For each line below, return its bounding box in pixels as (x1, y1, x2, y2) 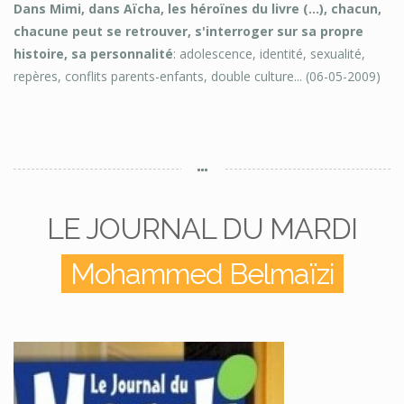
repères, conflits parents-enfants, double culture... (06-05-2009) (14, 68, 381, 86)
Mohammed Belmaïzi (69, 257, 335, 291)
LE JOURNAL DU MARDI (47, 212, 357, 246)
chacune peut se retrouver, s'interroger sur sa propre (14, 23, 363, 41)
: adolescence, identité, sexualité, (173, 45, 365, 63)
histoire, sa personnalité (14, 45, 173, 63)
